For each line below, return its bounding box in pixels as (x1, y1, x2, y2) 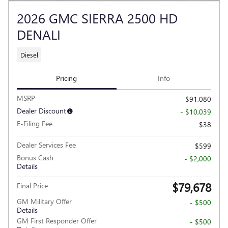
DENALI (17, 25, 61, 44)
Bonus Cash (17, 152, 53, 162)
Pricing (56, 73, 77, 83)
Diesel (20, 50, 38, 59)
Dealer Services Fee (17, 139, 76, 150)
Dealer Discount (17, 105, 66, 116)
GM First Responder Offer (17, 215, 97, 225)
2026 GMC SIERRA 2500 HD (17, 9, 178, 27)
